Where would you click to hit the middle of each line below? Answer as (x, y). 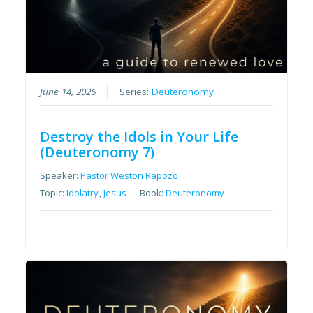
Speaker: (60, 175)
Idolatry (83, 192)
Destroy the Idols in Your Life (139, 136)
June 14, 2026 (68, 91)
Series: (136, 91)
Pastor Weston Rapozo (130, 175)
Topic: (53, 192)
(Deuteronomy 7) (97, 152)
